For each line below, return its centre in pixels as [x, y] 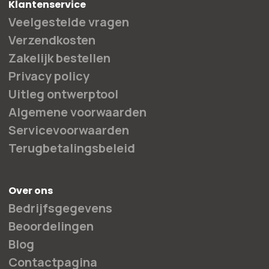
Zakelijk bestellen [59, 58]
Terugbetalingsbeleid [72, 148]
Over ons [31, 191]
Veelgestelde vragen [69, 22]
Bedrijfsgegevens [60, 208]
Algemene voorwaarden [77, 112]
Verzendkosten [52, 40]
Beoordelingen [51, 226]
